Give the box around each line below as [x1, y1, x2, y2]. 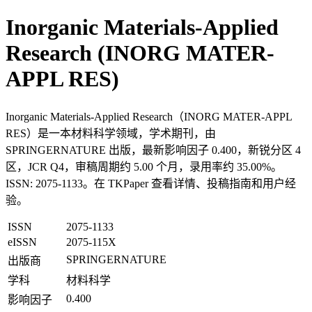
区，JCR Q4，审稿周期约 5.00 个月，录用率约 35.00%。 [6, 160, 282, 173]
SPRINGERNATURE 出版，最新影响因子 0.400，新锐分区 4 [6, 143, 301, 156]
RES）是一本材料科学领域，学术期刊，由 [6, 127, 216, 139]
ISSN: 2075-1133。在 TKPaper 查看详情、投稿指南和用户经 [6, 177, 296, 189]
